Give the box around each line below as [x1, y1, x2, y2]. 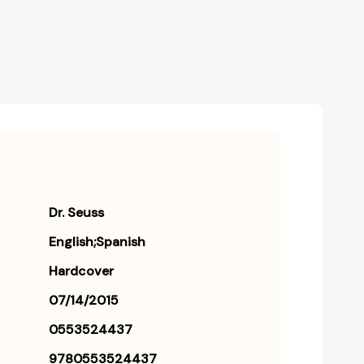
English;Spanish [49, 233, 145, 251]
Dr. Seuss [49, 204, 104, 222]
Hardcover [49, 262, 114, 280]
